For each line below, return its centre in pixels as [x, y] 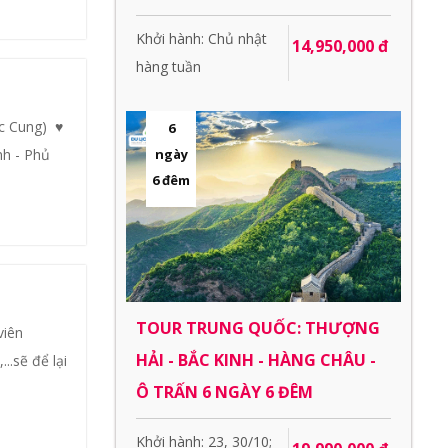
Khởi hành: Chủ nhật [201, 39]
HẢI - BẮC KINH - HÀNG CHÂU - [256, 359]
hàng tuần [168, 67]
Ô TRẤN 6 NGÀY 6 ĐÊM [224, 391]
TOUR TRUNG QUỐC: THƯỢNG [258, 327]
